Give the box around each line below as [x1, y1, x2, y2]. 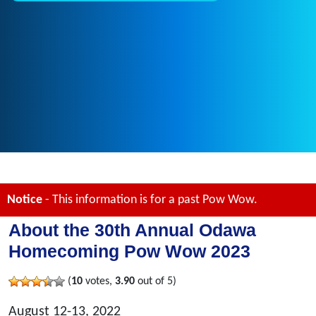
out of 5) [135, 276, 176, 288]
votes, [83, 276, 115, 288]
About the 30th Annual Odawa [8, 220, 256, 241]
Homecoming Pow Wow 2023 [8, 241, 250, 262]
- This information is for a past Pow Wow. [42, 193, 257, 207]
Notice [7, 193, 42, 207]
